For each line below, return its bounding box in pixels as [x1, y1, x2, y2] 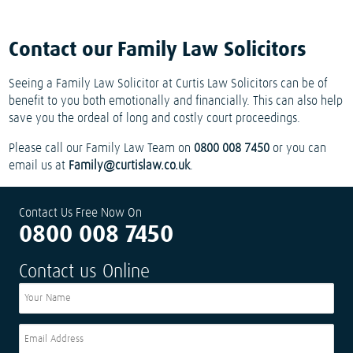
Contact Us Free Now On [19, 206, 142, 220]
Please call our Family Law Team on [9, 142, 195, 155]
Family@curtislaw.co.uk [69, 159, 191, 173]
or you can [273, 142, 327, 155]
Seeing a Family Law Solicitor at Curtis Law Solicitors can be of [9, 77, 329, 91]
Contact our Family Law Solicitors [9, 40, 307, 61]
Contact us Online [19, 262, 150, 282]
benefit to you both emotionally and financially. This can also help [9, 95, 344, 108]
